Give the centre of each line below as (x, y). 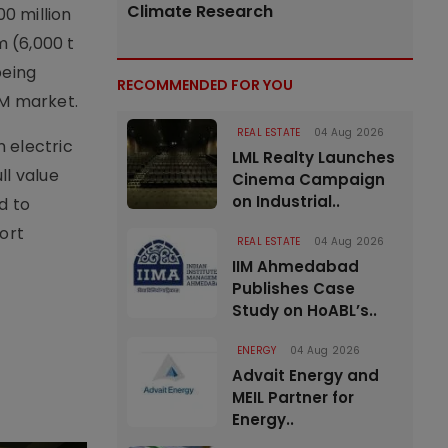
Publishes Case (293, 288)
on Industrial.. (286, 201)
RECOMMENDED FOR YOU (205, 85)
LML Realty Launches (313, 157)
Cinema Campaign (308, 179)
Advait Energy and (305, 375)
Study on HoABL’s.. (304, 310)
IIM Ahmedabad (295, 266)
